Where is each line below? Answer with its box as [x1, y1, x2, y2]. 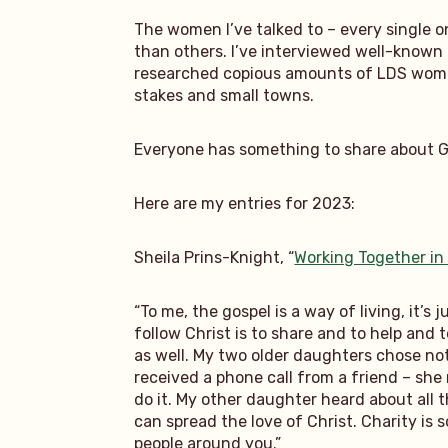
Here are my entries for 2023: [134, 193, 356, 213]
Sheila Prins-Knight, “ [134, 247, 295, 267]
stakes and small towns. [134, 85, 315, 105]
